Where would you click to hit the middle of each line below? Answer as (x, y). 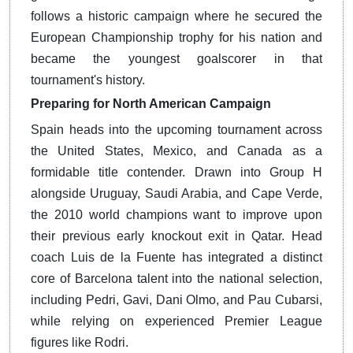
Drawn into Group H (254, 173)
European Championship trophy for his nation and (176, 38)
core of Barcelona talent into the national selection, (176, 279)
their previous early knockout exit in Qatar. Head (176, 236)
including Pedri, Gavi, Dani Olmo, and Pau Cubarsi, (176, 300)
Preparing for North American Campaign (151, 104)
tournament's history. (88, 80)
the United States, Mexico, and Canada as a (176, 151)
